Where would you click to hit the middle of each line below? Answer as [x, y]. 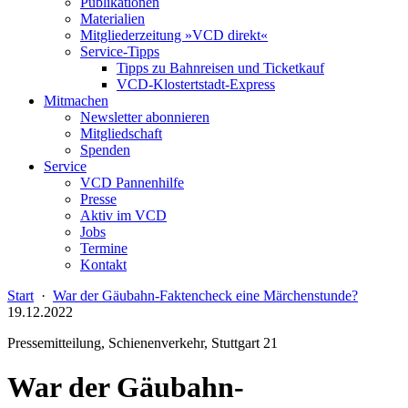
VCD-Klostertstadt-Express [196, 84]
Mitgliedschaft [121, 133]
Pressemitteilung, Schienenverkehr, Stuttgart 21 [143, 343]
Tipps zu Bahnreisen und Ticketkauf [220, 68]
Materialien [112, 19]
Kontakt [103, 265]
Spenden [105, 150]
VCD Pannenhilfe [132, 183]
